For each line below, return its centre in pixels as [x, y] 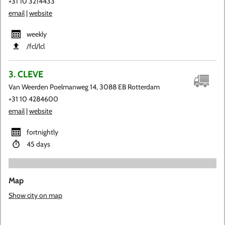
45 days [38, 144]
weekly [37, 34]
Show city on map [35, 195]
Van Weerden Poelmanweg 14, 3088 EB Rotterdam [84, 87]
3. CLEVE [26, 74]
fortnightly [42, 132]
